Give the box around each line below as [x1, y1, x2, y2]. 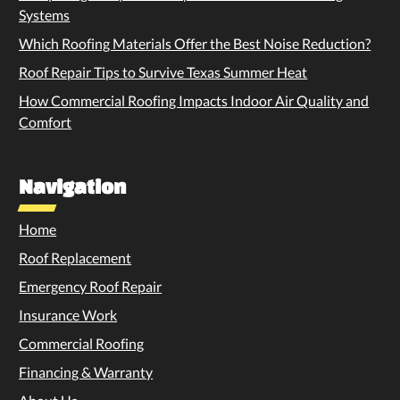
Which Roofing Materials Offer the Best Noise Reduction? [19, 34, 371, 52]
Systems [19, 5, 71, 23]
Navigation [19, 174, 127, 197]
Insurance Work [19, 305, 118, 323]
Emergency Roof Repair [19, 277, 162, 295]
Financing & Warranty [19, 362, 154, 380]
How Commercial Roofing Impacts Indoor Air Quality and [19, 91, 370, 109]
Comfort [19, 112, 72, 130]
